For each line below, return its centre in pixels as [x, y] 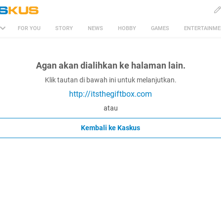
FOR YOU [29, 28]
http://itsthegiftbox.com [110, 94]
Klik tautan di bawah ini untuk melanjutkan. [110, 80]
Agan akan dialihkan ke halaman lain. [110, 65]
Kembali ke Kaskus [110, 128]
